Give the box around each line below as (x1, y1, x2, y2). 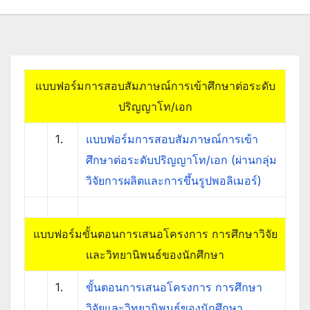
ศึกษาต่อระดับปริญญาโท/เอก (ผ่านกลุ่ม (86, 153, 277, 167)
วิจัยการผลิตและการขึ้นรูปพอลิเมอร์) (86, 174, 262, 188)
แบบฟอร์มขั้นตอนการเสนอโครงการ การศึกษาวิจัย (33, 227, 277, 241)
